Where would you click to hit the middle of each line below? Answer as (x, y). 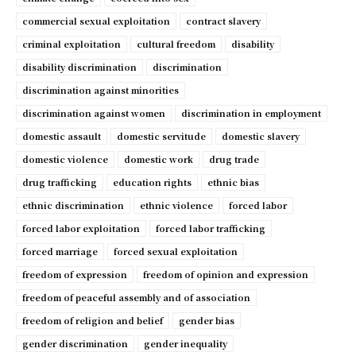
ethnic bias (233, 182)
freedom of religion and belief (93, 321)
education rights (152, 182)
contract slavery (223, 21)
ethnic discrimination (73, 205)
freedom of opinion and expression (226, 275)
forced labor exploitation (81, 228)
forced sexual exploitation (176, 252)
